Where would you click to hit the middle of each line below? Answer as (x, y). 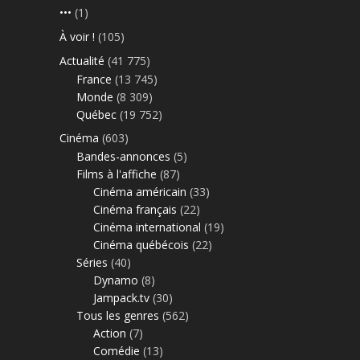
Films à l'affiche (117, 174)
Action (110, 333)
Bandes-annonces (123, 156)
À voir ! (77, 36)
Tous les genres (118, 315)
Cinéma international (147, 227)
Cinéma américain (140, 191)
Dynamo (116, 280)
